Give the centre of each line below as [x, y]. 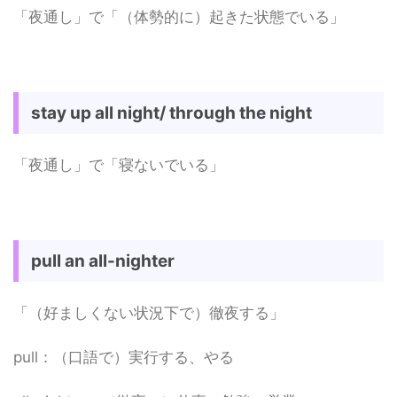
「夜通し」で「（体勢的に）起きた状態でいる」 [179, 16]
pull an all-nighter [103, 261]
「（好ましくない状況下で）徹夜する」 [149, 312]
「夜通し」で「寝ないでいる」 [119, 164]
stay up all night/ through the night [171, 113]
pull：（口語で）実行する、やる [124, 357]
